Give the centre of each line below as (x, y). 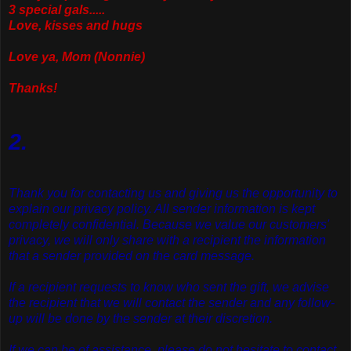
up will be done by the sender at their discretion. (141, 318)
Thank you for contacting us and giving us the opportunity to (173, 193)
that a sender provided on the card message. (132, 255)
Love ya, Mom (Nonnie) (77, 56)
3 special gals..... (57, 9)
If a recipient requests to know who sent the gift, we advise (169, 287)
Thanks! (33, 88)
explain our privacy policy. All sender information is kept (162, 208)
